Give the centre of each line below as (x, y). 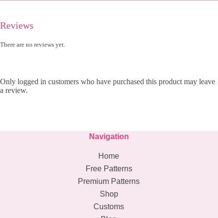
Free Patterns (109, 169)
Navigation (109, 137)
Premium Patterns (109, 182)
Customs (109, 207)
